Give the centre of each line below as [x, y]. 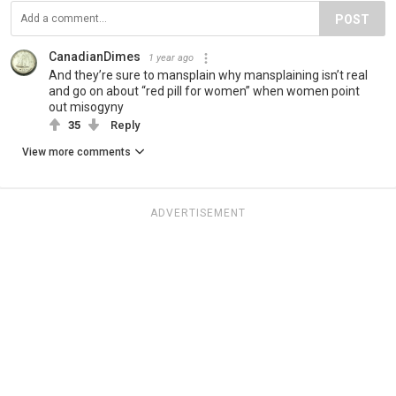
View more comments [76, 152]
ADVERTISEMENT [198, 213]
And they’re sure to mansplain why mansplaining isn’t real [208, 76]
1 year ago [171, 58]
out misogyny [86, 107]
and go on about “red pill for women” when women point [204, 91]
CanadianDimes [95, 57]
